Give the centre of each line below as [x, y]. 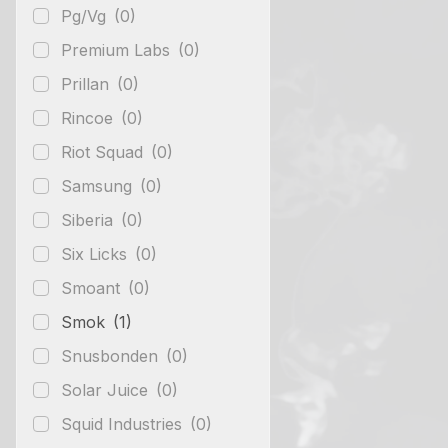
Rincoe [89, 117]
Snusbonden [112, 355]
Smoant [93, 287]
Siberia [89, 219]
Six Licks [96, 253]
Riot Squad [104, 151]
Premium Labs [118, 49]
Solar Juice [107, 389]
